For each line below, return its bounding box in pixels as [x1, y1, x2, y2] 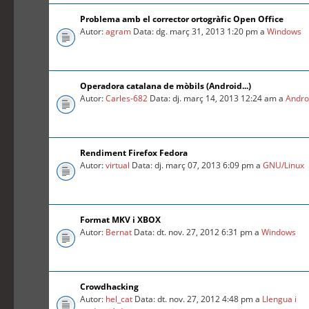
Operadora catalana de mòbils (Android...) [80, 80, 252, 92]
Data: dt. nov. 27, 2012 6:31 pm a [132, 226, 262, 239]
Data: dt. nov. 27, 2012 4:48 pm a [132, 293, 263, 306]
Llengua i [262, 293, 297, 306]
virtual [106, 159, 130, 172]
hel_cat [106, 293, 133, 306]
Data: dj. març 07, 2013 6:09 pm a [130, 159, 263, 172]
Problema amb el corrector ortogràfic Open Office [80, 13, 284, 26]
